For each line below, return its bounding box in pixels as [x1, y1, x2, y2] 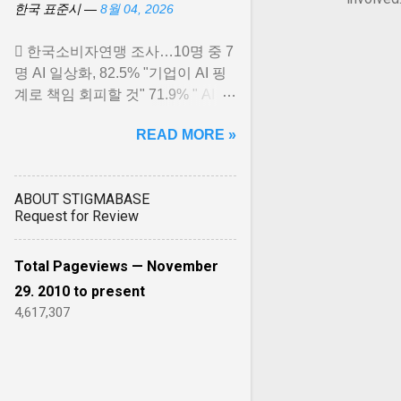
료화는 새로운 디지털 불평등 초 [14, 108, 215, 124]
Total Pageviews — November [14, 258, 218, 275]
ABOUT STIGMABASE [14, 191, 149, 208]
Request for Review [14, 208, 139, 225]
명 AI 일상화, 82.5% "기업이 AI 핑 [14, 65, 226, 81]
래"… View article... [14, 130, 137, 145]
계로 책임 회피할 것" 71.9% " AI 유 [14, 87, 233, 102]
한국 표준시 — [14, 2, 100, 16]
